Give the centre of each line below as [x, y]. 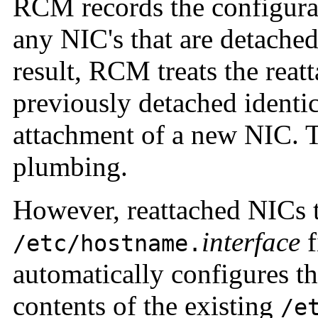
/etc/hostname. [107, 244]
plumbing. [70, 167]
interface [251, 242]
